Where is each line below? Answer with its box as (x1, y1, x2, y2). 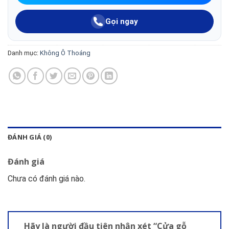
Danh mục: (8, 49, 40, 57)
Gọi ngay (105, 16, 138, 26)
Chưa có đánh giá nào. (8, 173, 85, 184)
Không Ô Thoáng (40, 49, 90, 57)
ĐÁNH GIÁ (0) (8, 132, 52, 142)
